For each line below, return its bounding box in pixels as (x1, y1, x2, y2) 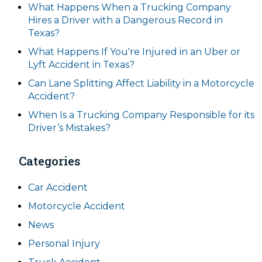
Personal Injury (28, 238, 100, 249)
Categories (19, 153, 80, 168)
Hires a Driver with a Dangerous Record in (28, 15, 223, 26)
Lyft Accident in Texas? (28, 59, 135, 70)
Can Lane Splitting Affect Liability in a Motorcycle (28, 78, 254, 89)
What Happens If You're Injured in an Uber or (28, 46, 240, 57)
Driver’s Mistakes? (28, 122, 111, 133)
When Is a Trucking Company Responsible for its (28, 109, 254, 120)
